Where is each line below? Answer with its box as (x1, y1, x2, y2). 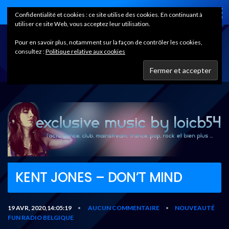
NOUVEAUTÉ (175, 203, 215, 212)
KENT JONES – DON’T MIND (15, 168, 182, 187)
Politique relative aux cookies (45, 48, 125, 55)
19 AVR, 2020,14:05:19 (8, 203, 72, 212)
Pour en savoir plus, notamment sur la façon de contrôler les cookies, (15, 38, 202, 46)
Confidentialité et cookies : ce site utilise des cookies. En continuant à (15, 11, 202, 18)
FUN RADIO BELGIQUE (8, 213, 74, 221)
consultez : (15, 48, 45, 55)
